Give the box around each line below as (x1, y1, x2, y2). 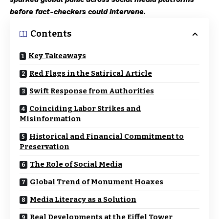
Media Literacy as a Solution (30, 195, 136, 204)
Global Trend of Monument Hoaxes (30, 177, 163, 186)
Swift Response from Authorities (29, 87, 154, 95)
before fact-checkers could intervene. (10, 7, 146, 16)
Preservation (20, 142, 69, 151)
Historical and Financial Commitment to (29, 132, 184, 141)
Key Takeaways (28, 51, 86, 60)
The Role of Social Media (30, 160, 122, 169)
